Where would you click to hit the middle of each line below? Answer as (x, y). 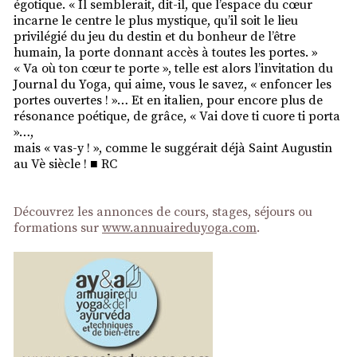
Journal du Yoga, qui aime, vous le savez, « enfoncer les (173, 84)
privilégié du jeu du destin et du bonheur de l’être (155, 36)
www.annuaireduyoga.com (179, 228)
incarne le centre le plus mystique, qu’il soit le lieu (156, 20)
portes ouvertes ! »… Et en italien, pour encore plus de (168, 100)
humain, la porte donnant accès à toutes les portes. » (166, 52)
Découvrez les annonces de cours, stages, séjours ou (163, 212)
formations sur (58, 228)
